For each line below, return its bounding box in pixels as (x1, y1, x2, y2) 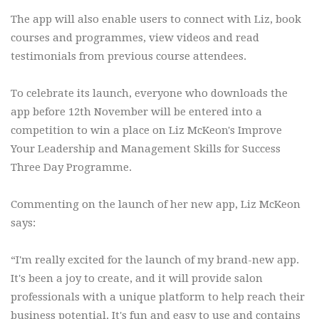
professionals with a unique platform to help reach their (11, 290, 305, 303)
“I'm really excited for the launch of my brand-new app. (11, 253, 299, 266)
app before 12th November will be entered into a (11, 105, 262, 118)
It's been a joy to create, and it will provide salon (11, 271, 263, 285)
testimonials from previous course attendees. (11, 49, 246, 63)
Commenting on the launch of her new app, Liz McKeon (11, 197, 300, 211)
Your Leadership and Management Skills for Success (11, 142, 281, 155)
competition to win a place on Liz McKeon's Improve (11, 123, 282, 137)
